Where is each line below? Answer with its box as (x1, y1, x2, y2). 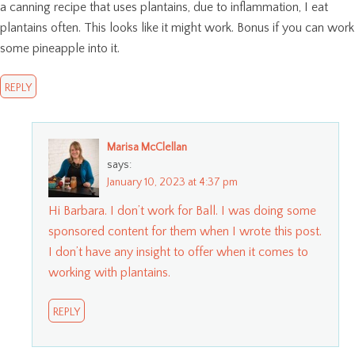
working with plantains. (48, 265, 170, 280)
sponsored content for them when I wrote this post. (48, 223, 322, 239)
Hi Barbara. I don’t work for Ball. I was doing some (48, 203, 316, 218)
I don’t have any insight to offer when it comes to (48, 244, 308, 259)
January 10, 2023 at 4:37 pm (107, 175, 238, 189)
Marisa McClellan (107, 140, 187, 154)
